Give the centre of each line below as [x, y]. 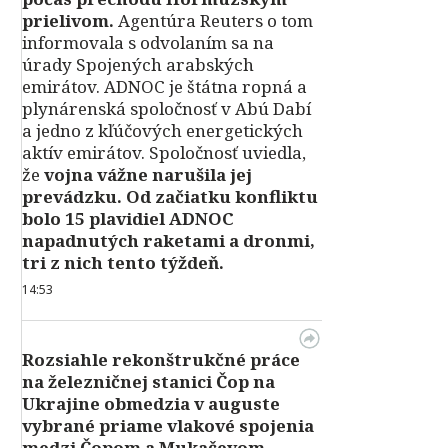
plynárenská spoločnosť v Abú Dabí [166, 108]
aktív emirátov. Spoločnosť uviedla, [164, 152]
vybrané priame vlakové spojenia [168, 425]
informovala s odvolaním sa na [148, 42]
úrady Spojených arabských [138, 64]
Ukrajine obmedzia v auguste [151, 403]
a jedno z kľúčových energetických [162, 130]
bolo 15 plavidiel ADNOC [128, 218]
